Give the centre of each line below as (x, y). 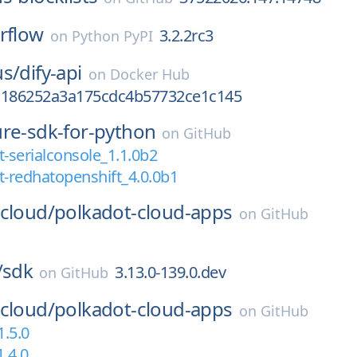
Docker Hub (149, 74)
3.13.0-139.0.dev (171, 272)
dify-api (51, 72)
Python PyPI (112, 36)
